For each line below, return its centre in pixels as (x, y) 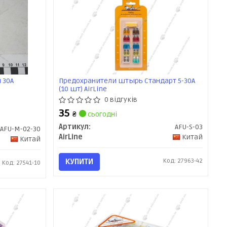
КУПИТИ (80, 162)
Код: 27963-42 (183, 161)
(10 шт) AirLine (83, 89)
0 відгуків (121, 100)
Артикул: (75, 127)
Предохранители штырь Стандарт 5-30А (127, 81)
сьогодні (102, 114)
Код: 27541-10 (22, 163)
